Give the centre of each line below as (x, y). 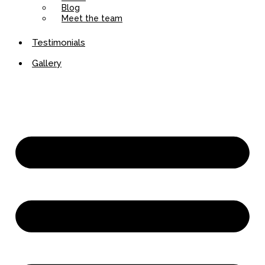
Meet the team (92, 18)
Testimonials (59, 43)
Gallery (47, 63)
